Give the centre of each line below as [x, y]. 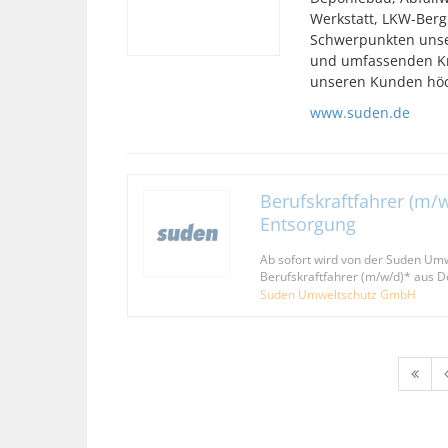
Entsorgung [307, 224]
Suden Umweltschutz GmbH [337, 294]
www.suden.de [359, 112]
